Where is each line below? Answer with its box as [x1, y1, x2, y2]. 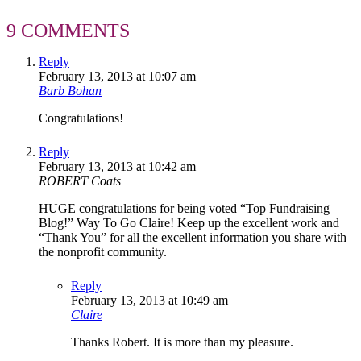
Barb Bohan [39, 83, 102, 98]
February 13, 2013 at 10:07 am [39, 68, 196, 83]
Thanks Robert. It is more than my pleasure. [71, 334, 293, 349]
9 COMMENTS [6, 19, 130, 41]
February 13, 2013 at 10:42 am [39, 159, 196, 173]
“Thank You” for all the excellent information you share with [39, 230, 346, 244]
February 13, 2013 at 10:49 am [71, 293, 228, 307]
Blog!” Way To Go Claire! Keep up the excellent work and [39, 215, 339, 230]
